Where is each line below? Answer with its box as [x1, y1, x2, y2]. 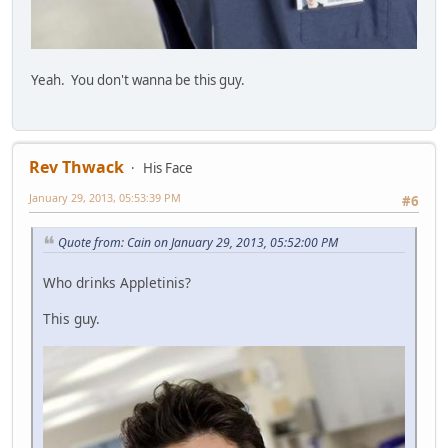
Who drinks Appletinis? [43, 273, 191, 293]
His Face [143, 159, 193, 178]
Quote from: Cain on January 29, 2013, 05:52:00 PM [58, 233, 338, 251]
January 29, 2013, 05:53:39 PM [29, 190, 181, 206]
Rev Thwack [29, 156, 124, 179]
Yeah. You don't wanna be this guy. [31, 70, 245, 89]
